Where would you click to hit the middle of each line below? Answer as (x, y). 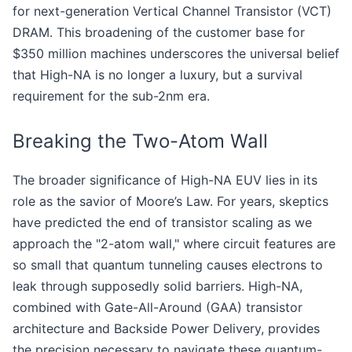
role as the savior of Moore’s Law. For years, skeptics (170, 201)
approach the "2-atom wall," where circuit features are (174, 243)
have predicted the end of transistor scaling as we (162, 222)
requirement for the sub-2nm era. (111, 95)
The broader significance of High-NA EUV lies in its (165, 180)
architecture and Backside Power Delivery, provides (166, 328)
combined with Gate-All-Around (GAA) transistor (158, 307)
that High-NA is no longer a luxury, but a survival (158, 74)
